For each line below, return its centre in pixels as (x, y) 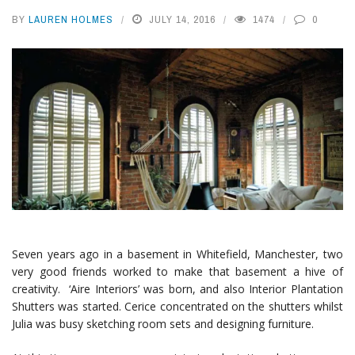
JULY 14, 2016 (182, 20)
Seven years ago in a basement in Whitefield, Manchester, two (177, 254)
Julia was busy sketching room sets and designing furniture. (163, 323)
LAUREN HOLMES (71, 20)
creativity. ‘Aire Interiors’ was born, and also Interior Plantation (177, 288)
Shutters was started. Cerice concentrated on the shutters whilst (177, 306)
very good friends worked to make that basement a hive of (177, 271)
